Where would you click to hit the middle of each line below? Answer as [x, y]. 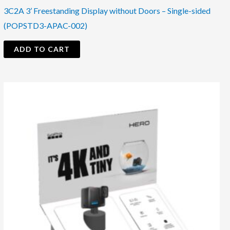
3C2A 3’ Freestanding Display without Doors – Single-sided [107, 10]
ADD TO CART [42, 49]
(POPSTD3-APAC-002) [45, 25]
